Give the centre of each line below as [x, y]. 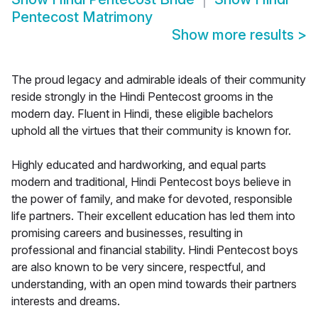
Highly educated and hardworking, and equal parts [139, 165]
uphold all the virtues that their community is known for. [151, 131]
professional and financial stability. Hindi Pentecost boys [155, 250]
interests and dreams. [66, 301]
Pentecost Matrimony [82, 17]
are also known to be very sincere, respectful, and [138, 267]
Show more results [235, 35]
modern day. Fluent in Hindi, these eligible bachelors [142, 114]
